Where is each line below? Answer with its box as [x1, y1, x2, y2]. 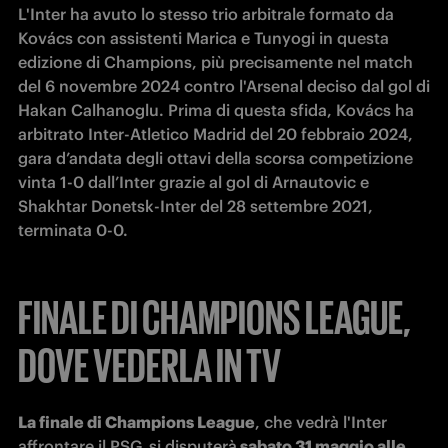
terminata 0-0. [18, 220, 132, 241]
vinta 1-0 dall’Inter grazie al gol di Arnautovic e [18, 172, 369, 193]
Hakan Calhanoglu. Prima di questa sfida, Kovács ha [18, 100, 414, 121]
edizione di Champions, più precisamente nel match [18, 52, 413, 73]
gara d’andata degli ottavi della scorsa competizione [18, 148, 413, 169]
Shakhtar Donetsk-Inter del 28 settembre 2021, [18, 196, 373, 217]
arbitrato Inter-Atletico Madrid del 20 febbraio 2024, [18, 124, 413, 145]
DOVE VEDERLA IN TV [18, 338, 281, 387]
